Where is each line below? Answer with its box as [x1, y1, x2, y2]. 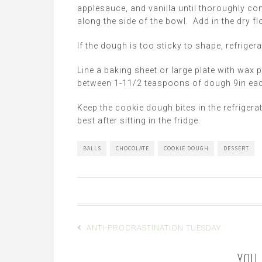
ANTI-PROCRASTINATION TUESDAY [84, 223, 221, 232]
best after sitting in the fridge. [77, 116, 201, 125]
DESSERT [223, 144, 249, 152]
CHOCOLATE [116, 144, 149, 152]
